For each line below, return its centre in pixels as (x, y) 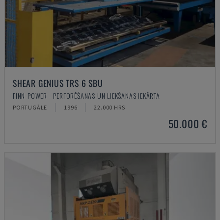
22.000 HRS (110, 107)
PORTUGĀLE (30, 107)
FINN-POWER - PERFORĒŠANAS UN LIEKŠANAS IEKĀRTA (86, 96)
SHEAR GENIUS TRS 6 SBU (58, 83)
